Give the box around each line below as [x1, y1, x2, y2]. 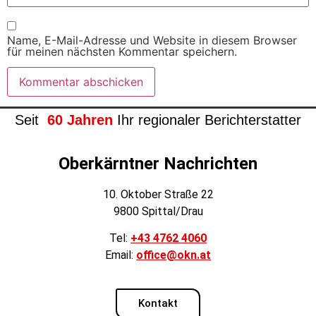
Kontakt [138, 297, 178, 310]
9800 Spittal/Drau [113, 204, 203, 218]
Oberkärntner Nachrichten [59, 153, 257, 174]
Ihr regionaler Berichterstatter [113, 112, 301, 128]
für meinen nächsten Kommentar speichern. [7, 44, 237, 59]
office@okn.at [136, 248, 211, 262]
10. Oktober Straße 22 [102, 187, 214, 201]
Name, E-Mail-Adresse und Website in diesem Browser [7, 32, 297, 47]
